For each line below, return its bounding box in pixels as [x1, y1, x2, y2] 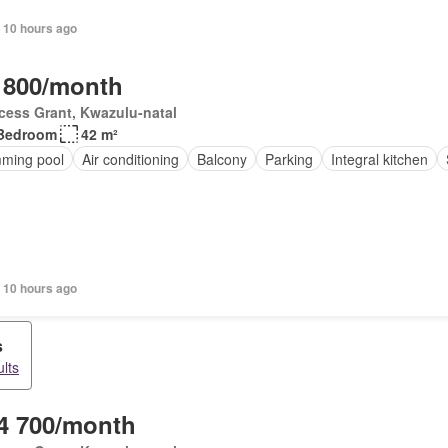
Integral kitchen [330, 148, 428, 169]
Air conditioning [81, 148, 179, 169]
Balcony [196, 148, 247, 169]
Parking [264, 148, 313, 169]
